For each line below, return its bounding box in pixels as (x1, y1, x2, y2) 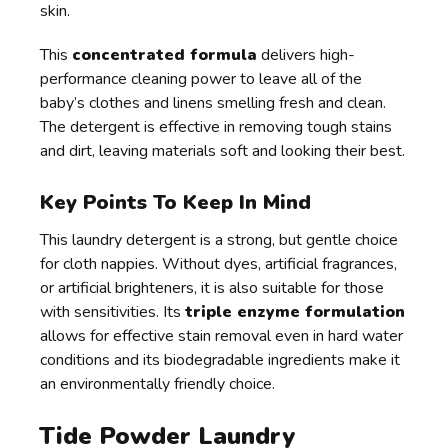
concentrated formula (72, 43, 258, 66)
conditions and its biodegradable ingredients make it (40, 348, 401, 371)
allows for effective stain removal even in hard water (40, 324, 404, 347)
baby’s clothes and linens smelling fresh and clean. (40, 91, 387, 114)
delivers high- (257, 43, 356, 66)
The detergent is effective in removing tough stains (40, 115, 393, 138)
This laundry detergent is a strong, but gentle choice (40, 228, 399, 251)
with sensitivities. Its (40, 300, 186, 323)
